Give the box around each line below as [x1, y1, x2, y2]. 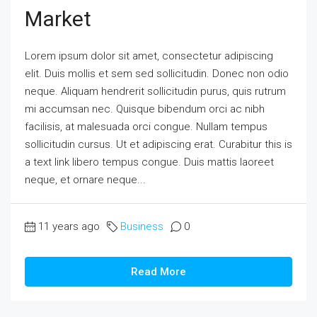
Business [120, 220, 163, 233]
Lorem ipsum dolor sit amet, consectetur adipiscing [25, 50, 273, 62]
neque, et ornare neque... [25, 173, 146, 186]
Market [25, 6, 91, 31]
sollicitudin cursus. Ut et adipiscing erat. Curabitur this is [25, 138, 292, 151]
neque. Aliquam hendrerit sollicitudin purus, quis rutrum [25, 85, 286, 98]
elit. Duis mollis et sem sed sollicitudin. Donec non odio [25, 67, 289, 80]
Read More [131, 265, 186, 278]
